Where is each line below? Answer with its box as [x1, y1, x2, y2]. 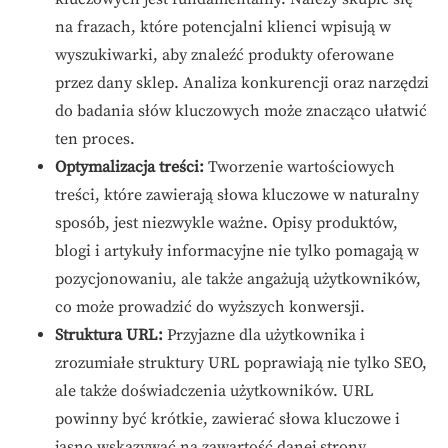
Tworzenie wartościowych [204, 157, 395, 177]
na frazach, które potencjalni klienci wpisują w [55, 17, 391, 37]
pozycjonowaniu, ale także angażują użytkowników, [55, 269, 421, 289]
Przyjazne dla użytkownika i [163, 325, 365, 345]
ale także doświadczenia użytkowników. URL [55, 381, 374, 401]
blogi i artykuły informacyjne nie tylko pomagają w [55, 241, 419, 261]
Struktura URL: [55, 325, 163, 345]
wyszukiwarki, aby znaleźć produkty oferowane [55, 45, 394, 65]
